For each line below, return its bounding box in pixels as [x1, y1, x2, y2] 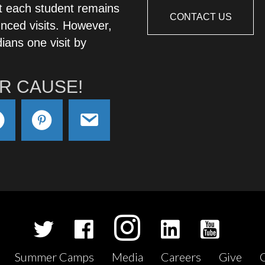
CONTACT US [169, 11, 232, 22]
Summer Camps [14, 249, 94, 264]
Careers [160, 249, 201, 264]
